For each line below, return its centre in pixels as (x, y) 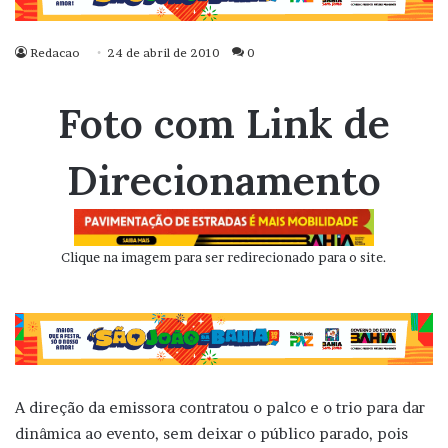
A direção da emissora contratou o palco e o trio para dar (220, 407)
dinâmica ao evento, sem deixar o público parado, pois (211, 433)
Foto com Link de (224, 123)
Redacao (55, 53)
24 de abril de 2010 (163, 53)
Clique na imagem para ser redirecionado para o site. (224, 257)
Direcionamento (224, 180)
